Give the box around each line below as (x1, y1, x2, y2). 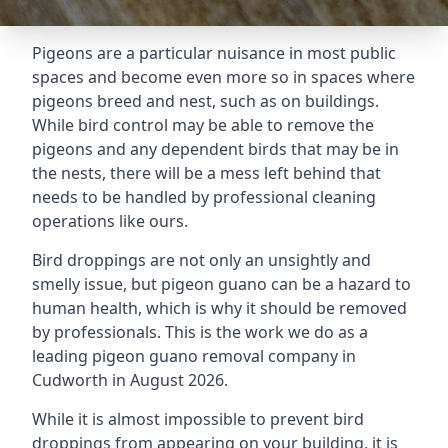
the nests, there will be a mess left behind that (32, 162, 381, 184)
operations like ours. (32, 210, 188, 232)
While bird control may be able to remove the (32, 114, 374, 136)
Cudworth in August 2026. (32, 369, 228, 391)
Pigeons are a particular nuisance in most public (32, 42, 396, 64)
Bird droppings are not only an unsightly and (32, 249, 371, 271)
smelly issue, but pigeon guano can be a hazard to (32, 273, 411, 295)
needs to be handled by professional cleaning (32, 186, 376, 208)
